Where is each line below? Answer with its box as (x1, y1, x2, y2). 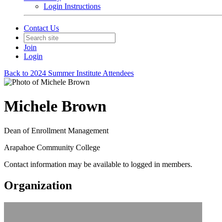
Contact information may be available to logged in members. (4, 160, 192, 168)
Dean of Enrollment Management (4, 126, 109, 135)
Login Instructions (44, 2, 101, 10)
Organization (4, 178, 72, 192)
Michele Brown (4, 97, 107, 115)
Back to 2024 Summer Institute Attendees (4, 69, 134, 77)
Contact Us (24, 24, 59, 32)
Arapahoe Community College (4, 143, 100, 152)
